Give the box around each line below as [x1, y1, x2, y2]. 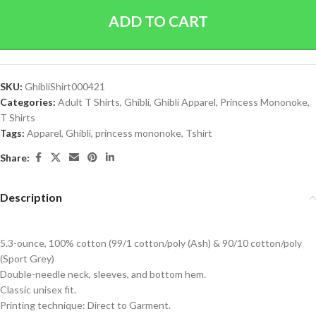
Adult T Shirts [58, 96, 120, 108]
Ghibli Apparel [154, 96, 216, 108]
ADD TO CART [108, 12, 208, 30]
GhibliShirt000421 [25, 80, 105, 92]
